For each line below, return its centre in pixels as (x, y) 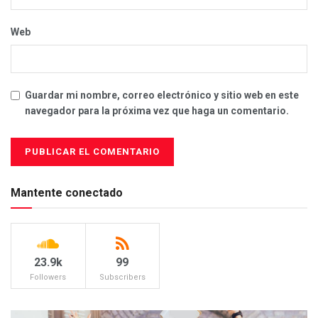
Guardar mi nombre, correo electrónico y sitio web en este (162, 95)
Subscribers (122, 278)
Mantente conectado (67, 193)
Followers (48, 278)
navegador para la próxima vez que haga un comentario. (157, 111)
